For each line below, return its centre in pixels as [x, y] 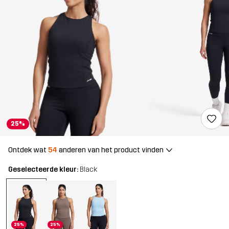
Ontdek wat [28, 150]
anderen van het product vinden [110, 150]
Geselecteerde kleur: [44, 170]
